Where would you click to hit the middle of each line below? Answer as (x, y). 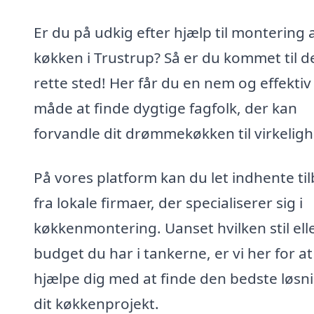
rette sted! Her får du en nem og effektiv (172, 82)
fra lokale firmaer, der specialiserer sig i (168, 203)
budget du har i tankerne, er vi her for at (173, 253)
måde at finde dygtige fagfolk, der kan (165, 108)
